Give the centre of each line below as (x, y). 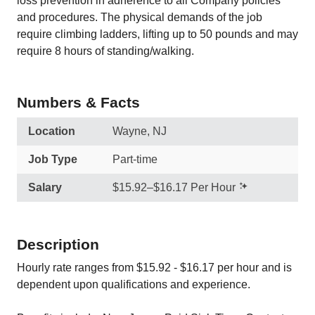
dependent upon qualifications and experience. (134, 284)
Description (58, 244)
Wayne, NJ (140, 131)
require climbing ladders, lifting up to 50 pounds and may (157, 34)
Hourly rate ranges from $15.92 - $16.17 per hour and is (154, 268)
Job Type (53, 159)
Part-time (135, 159)
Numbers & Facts (78, 102)
